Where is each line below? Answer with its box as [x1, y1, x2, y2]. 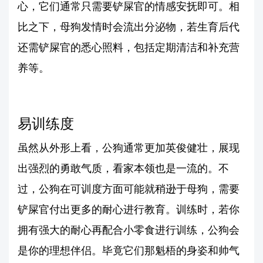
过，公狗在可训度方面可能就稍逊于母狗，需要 [18, 182, 240, 195]
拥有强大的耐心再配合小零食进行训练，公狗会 [18, 223, 240, 236]
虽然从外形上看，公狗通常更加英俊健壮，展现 [18, 141, 240, 154]
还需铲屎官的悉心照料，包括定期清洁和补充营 [18, 41, 240, 53]
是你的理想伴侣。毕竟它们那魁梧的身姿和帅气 [18, 244, 240, 257]
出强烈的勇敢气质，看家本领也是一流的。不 [18, 161, 229, 174]
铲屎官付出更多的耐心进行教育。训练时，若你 [18, 203, 240, 215]
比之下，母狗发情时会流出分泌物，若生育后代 [18, 20, 240, 33]
